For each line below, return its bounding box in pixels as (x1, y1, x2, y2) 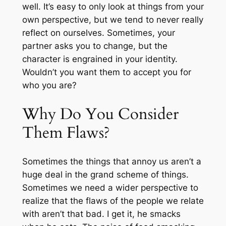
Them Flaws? (22, 122, 110, 143)
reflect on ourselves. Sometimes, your (22, 27, 175, 38)
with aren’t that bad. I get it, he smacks (22, 209, 181, 219)
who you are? (22, 80, 77, 90)
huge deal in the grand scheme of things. (22, 169, 189, 180)
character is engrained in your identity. (22, 53, 178, 64)
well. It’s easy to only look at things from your (22, 1, 204, 12)
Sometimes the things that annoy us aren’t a (22, 156, 201, 167)
